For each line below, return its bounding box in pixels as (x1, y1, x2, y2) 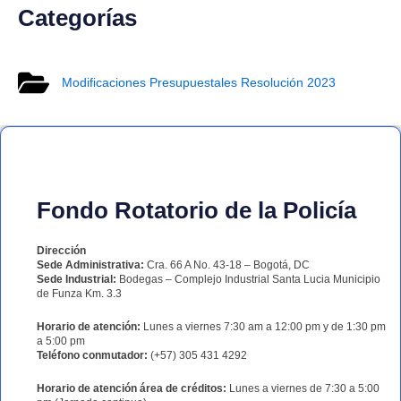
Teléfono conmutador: (37, 348, 148, 362)
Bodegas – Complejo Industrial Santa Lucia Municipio (116, 272, 380, 286)
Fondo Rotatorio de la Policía (37, 196, 356, 224)
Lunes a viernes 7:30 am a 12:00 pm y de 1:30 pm (141, 320, 386, 333)
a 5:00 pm (37, 334, 85, 347)
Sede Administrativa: (37, 258, 144, 271)
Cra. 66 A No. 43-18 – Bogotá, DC (144, 258, 310, 271)
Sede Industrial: (37, 272, 116, 286)
